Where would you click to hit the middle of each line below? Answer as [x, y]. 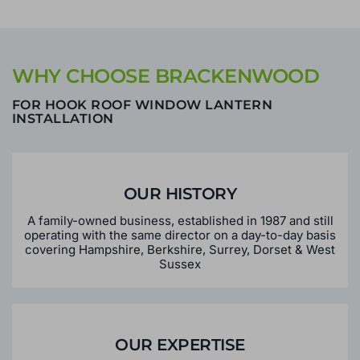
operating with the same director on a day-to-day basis [180, 235]
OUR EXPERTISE [180, 344]
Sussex [180, 264]
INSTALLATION [63, 119]
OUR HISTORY [180, 193]
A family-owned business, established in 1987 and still [180, 220]
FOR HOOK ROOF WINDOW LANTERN [143, 105]
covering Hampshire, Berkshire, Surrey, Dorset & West [180, 249]
